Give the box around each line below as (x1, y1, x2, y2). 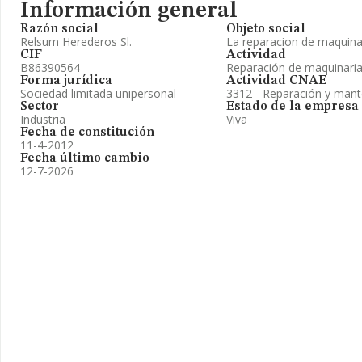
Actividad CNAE (226, 74, 326, 87)
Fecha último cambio (20, 152, 149, 165)
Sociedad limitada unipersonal (20, 86, 176, 101)
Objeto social (226, 23, 305, 36)
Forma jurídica (20, 74, 112, 87)
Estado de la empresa (226, 100, 359, 113)
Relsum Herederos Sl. (20, 34, 132, 49)
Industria (20, 112, 65, 127)
